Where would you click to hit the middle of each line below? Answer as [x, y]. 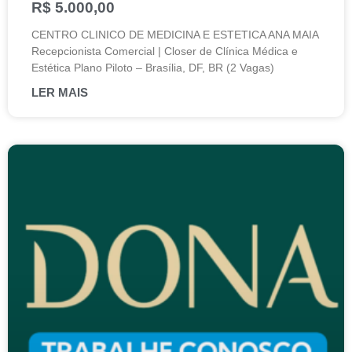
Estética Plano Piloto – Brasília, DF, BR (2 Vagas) [153, 68]
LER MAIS [60, 93]
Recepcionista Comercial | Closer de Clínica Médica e [165, 51]
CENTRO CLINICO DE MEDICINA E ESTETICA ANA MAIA [175, 35]
